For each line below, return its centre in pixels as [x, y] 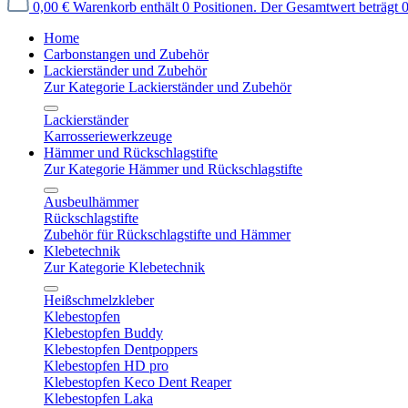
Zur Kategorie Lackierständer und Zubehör [168, 87]
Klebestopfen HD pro [106, 366]
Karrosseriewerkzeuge [108, 136]
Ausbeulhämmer [91, 202]
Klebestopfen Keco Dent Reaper [138, 382]
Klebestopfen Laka [98, 398]
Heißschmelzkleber [99, 300]
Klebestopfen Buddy [103, 333]
